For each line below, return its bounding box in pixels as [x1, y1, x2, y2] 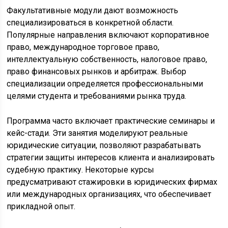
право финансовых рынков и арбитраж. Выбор [7, 67, 187, 76]
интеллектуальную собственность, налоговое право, [7, 54, 208, 64]
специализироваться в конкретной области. [7, 18, 174, 27]
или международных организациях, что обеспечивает [7, 189, 212, 199]
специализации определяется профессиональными [7, 79, 204, 89]
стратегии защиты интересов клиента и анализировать [7, 153, 215, 162]
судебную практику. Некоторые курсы [7, 165, 155, 175]
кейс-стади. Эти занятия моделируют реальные [7, 128, 188, 138]
